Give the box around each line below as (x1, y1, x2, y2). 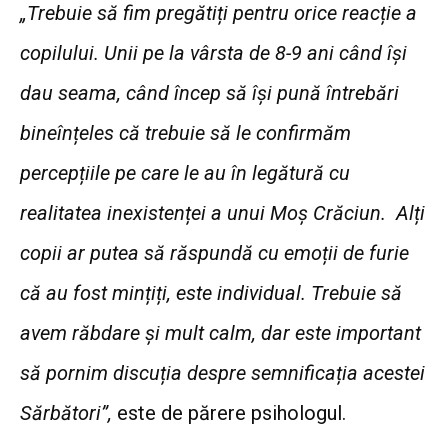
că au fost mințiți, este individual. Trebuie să (20, 281, 402, 306)
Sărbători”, (20, 401, 117, 426)
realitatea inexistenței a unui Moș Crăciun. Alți (20, 201, 425, 226)
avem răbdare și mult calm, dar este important (20, 321, 421, 346)
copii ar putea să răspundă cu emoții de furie (20, 241, 409, 266)
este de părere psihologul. (117, 401, 346, 426)
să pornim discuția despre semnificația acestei (20, 361, 425, 386)
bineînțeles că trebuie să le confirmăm (20, 121, 351, 146)
